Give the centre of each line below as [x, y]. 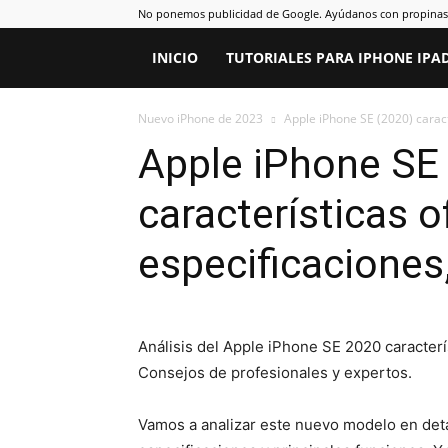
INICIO [175, 57]
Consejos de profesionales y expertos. [275, 372]
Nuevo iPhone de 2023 [200, 118]
